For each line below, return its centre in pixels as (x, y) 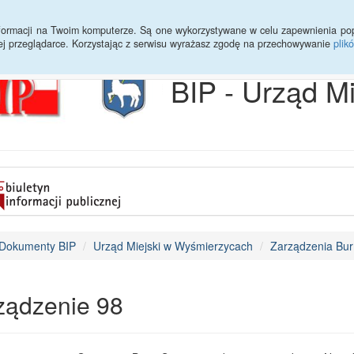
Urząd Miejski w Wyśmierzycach (173, 246)
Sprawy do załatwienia (198, 20)
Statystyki (94, 20)
